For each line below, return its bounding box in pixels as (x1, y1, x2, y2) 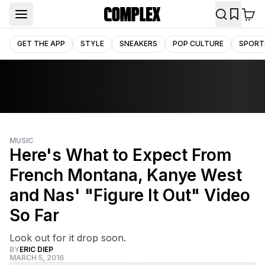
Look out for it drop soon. (9, 232, 126, 244)
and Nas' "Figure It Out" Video (9, 185, 250, 205)
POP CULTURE (173, 38, 224, 48)
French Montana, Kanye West (9, 165, 242, 185)
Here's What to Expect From (9, 145, 232, 165)
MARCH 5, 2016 (9, 253, 64, 262)
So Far (9, 205, 59, 225)
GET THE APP (17, 38, 65, 48)
